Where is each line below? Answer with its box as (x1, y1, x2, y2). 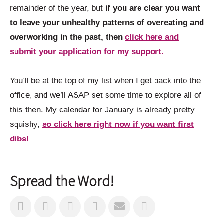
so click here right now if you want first (42, 120, 194, 129)
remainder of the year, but (10, 3, 105, 13)
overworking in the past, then (10, 32, 125, 42)
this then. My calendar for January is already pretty (10, 105, 195, 115)
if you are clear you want (105, 3, 200, 13)
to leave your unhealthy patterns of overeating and (10, 18, 204, 28)
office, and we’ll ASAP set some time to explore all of (10, 91, 201, 100)
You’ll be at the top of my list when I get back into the (10, 76, 201, 86)
